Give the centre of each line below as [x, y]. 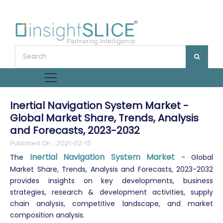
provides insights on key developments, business [111, 181]
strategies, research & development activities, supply [111, 192]
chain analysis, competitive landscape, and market [111, 204]
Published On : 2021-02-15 [51, 144]
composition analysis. [47, 215]
